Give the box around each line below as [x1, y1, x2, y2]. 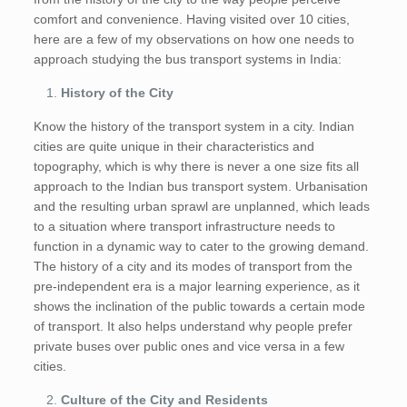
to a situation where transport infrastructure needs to [34, 219, 336, 234]
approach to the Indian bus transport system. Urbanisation [34, 179, 369, 194]
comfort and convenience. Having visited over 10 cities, [34, 12, 351, 27]
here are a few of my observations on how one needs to [34, 32, 355, 47]
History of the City [61, 85, 178, 101]
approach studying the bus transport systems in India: [34, 52, 342, 67]
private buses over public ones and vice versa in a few [34, 339, 345, 354]
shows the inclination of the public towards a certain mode [34, 299, 366, 314]
